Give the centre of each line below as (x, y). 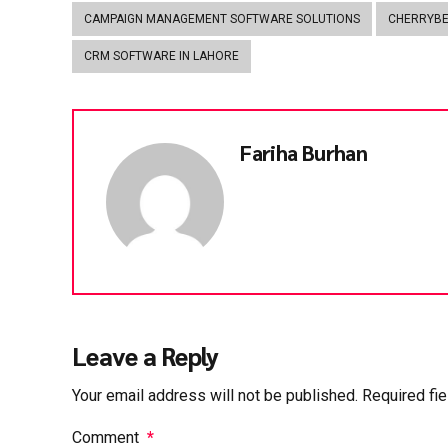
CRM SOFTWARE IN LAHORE (161, 56)
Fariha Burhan (304, 153)
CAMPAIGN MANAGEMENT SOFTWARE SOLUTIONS (222, 18)
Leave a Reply (145, 356)
